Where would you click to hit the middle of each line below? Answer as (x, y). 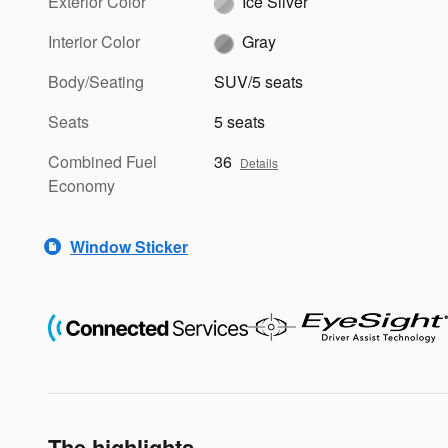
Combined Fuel (102, 162)
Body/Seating (96, 82)
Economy (81, 186)
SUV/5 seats (259, 82)
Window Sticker (129, 246)
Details (259, 163)
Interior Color (94, 42)
